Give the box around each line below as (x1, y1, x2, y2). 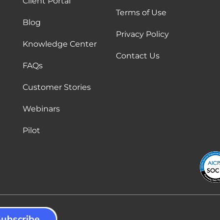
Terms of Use (116, 8, 166, 17)
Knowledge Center (23, 39, 97, 49)
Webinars (23, 104, 60, 113)
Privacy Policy (116, 29, 169, 39)
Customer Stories (23, 82, 91, 92)
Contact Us (116, 51, 160, 60)
